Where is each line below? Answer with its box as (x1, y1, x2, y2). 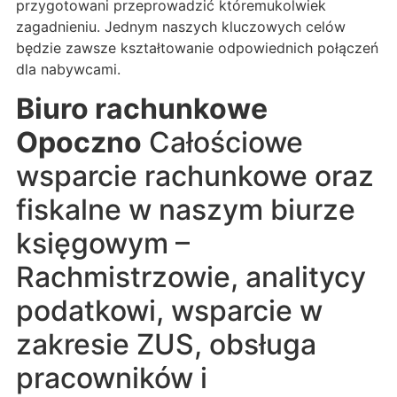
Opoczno (16, 125, 142, 160)
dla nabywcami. (16, 59, 121, 78)
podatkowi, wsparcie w (16, 293, 323, 329)
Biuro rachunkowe (16, 91, 268, 127)
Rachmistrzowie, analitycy (16, 260, 366, 295)
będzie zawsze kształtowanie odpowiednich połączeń (16, 38, 378, 57)
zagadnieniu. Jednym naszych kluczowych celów (16, 17, 346, 35)
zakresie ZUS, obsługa (16, 327, 316, 362)
